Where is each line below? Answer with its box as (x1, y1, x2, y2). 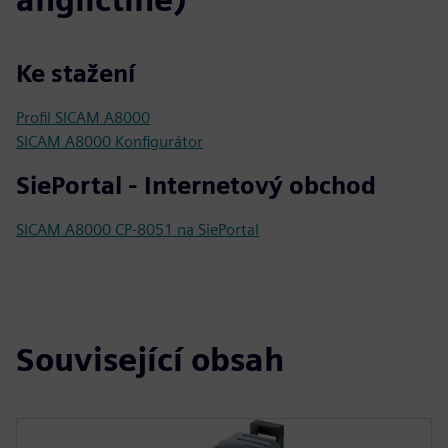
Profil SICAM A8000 (16, 108, 150, 127)
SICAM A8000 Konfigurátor (16, 132, 203, 151)
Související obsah (16, 340, 284, 379)
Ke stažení (16, 59, 135, 88)
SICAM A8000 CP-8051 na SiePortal (16, 220, 259, 239)
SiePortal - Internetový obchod (16, 171, 376, 200)
